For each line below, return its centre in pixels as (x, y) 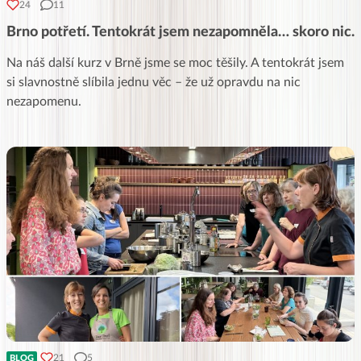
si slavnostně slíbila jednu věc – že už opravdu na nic (154, 82)
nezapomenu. (44, 101)
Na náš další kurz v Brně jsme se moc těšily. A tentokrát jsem (175, 62)
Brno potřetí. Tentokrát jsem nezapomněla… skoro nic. (180, 32)
